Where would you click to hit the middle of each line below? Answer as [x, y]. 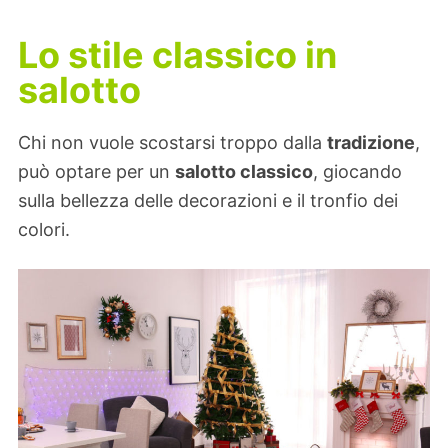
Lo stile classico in [177, 55]
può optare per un [96, 171]
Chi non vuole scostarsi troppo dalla [172, 142]
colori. [44, 229]
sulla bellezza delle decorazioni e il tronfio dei [208, 200]
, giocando [357, 171]
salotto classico [244, 171]
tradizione [371, 142]
